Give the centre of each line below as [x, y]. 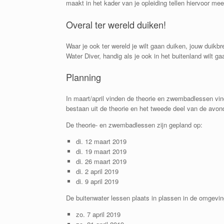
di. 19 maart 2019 [101, 151]
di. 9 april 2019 [97, 181]
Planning [83, 77]
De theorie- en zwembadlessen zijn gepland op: [134, 125]
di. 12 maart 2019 [101, 141]
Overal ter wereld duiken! [116, 24]
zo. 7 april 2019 [98, 214]
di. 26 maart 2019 [101, 161]
